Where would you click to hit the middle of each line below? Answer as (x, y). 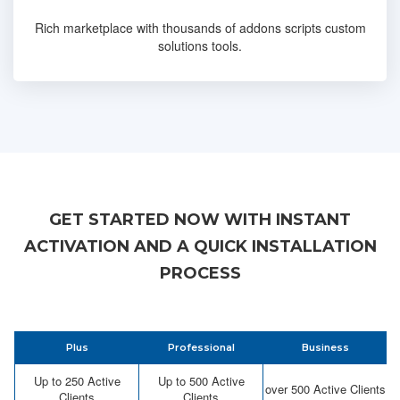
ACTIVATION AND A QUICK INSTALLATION (200, 246)
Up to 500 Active (201, 380)
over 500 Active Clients (325, 388)
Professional (201, 347)
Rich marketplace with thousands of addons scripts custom (200, 27)
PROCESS (200, 273)
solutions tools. (200, 45)
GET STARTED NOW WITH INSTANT (200, 219)
